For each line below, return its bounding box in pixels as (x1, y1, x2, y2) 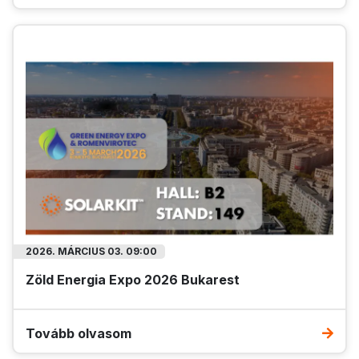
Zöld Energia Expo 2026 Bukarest (26, 272, 240, 288)
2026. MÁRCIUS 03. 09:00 (26, 245, 157, 258)
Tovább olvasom (26, 325, 131, 342)
